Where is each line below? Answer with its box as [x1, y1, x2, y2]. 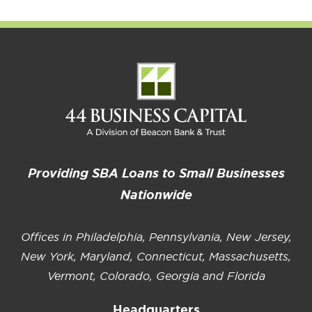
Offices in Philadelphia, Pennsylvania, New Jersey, [20, 230, 292, 244]
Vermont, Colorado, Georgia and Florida [47, 269, 265, 283]
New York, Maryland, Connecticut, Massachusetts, [21, 249, 291, 263]
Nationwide [120, 187, 192, 203]
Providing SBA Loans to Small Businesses [27, 165, 285, 182]
